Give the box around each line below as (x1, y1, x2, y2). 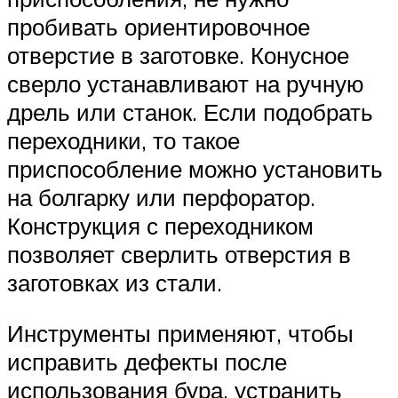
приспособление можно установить (7, 154, 383, 183)
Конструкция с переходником (7, 211, 314, 240)
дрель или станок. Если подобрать (7, 97, 373, 126)
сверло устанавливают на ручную (7, 68, 364, 98)
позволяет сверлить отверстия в (7, 239, 351, 268)
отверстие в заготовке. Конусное (7, 40, 349, 69)
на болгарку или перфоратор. (7, 182, 315, 211)
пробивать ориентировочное (7, 12, 310, 41)
